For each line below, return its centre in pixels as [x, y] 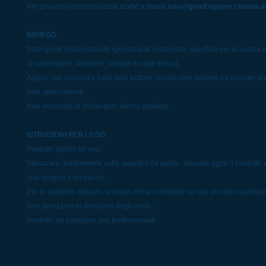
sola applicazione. [56, 92]
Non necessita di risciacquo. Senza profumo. [99, 106]
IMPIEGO [42, 35]
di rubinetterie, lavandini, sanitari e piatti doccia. [103, 64]
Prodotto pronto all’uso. [64, 149]
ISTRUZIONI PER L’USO [66, 135]
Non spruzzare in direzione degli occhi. [90, 206]
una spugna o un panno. [66, 178]
